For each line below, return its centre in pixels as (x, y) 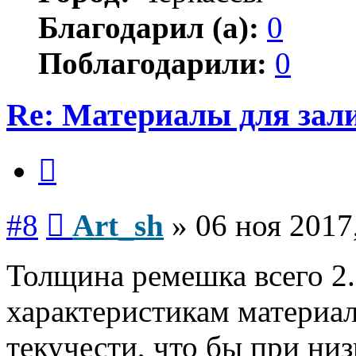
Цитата (75, 154)
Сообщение (95, 209)
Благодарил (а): (149, 27)
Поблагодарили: (153, 63)
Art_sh (118, 226)
